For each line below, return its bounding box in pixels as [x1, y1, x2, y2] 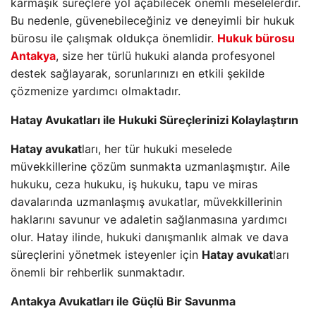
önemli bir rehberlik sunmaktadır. [11, 265, 185, 279]
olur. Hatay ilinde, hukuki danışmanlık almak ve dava [11, 230, 288, 244]
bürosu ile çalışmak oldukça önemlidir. [11, 31, 217, 45]
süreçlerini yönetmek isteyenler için [11, 248, 202, 262]
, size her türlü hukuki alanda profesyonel [56, 49, 275, 63]
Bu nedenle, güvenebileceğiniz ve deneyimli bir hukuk [11, 13, 295, 28]
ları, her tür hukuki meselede [82, 142, 232, 156]
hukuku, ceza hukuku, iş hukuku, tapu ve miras [11, 177, 257, 191]
